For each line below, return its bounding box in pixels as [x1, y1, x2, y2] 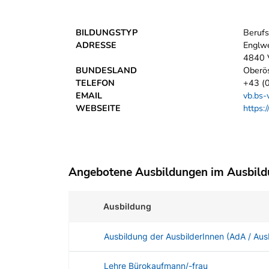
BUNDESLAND [76, 64, 137, 77]
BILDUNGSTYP [76, 26, 138, 39]
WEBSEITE [76, 102, 121, 115]
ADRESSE [76, 39, 116, 52]
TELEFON [76, 77, 115, 89]
